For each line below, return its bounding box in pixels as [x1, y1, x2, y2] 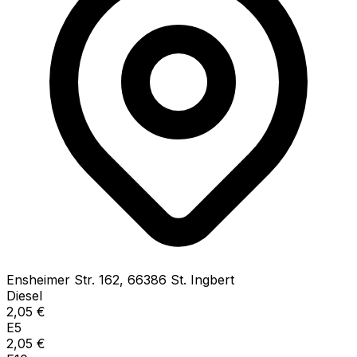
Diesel [6, 287, 42, 304]
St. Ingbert [171, 271, 234, 288]
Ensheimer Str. [6, 271, 95, 288]
